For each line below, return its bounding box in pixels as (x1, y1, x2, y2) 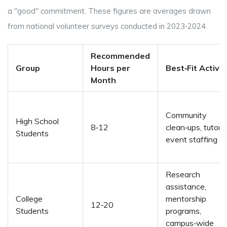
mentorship (166, 194, 206, 204)
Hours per (91, 63, 130, 73)
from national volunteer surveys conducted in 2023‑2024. (8, 21, 207, 31)
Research (166, 169, 200, 180)
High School (16, 116, 59, 127)
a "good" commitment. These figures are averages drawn (8, 6, 211, 16)
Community (166, 110, 207, 121)
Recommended (91, 51, 150, 61)
